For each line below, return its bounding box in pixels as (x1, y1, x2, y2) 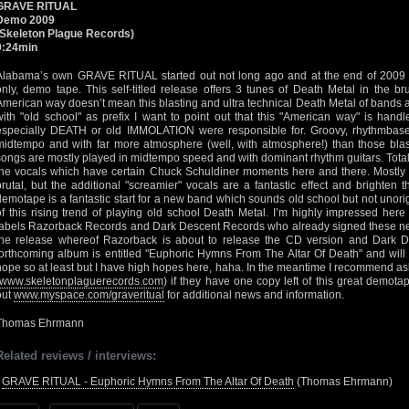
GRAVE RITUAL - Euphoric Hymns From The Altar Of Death (2, 375, 294, 388)
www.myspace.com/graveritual (14, 288, 164, 301)
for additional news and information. (164, 288, 344, 301)
